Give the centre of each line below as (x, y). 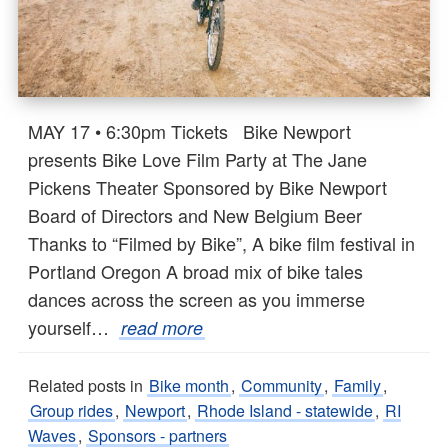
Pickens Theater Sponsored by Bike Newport (207, 187)
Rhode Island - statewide (285, 411)
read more (162, 328)
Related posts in (87, 386)
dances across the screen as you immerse (196, 299)
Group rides (71, 411)
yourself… (73, 327)
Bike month (189, 386)
